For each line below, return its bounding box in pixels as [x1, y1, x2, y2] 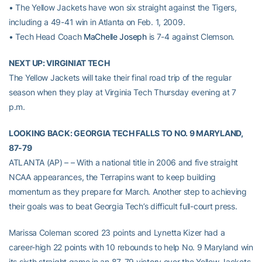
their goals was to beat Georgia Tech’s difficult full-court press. [9, 201, 237, 212]
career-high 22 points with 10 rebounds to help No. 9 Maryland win [9, 242, 253, 253]
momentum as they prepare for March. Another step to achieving [9, 187, 247, 197]
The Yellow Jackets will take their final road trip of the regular [9, 73, 232, 83]
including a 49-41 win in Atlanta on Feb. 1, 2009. [9, 17, 185, 27]
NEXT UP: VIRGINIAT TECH [9, 58, 110, 68]
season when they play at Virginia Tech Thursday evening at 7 [9, 87, 237, 98]
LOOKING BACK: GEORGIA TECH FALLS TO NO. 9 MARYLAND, [9, 128, 243, 139]
